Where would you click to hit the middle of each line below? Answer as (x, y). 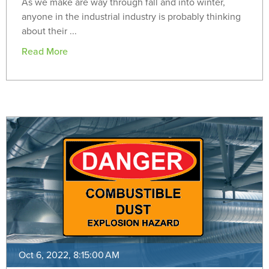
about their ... (49, 32)
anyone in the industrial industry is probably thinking (131, 17)
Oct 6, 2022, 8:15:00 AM (69, 255)
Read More (45, 52)
